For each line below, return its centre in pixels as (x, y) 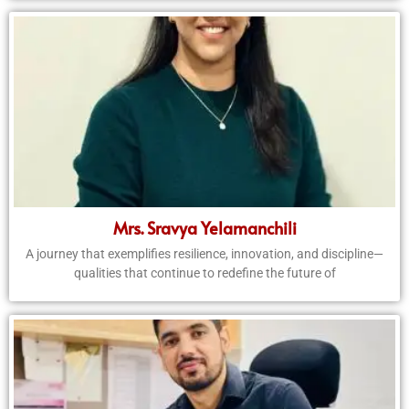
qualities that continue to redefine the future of (204, 273)
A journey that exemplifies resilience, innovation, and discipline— (204, 254)
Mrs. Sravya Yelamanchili (204, 228)
